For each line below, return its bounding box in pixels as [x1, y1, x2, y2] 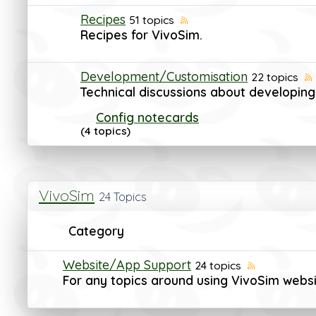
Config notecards [96, 109, 199, 126]
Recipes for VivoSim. [80, 27, 202, 43]
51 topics [129, 13, 174, 27]
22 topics [251, 70, 298, 84]
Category [68, 223, 124, 238]
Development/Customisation [80, 68, 248, 85]
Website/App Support [63, 257, 191, 273]
